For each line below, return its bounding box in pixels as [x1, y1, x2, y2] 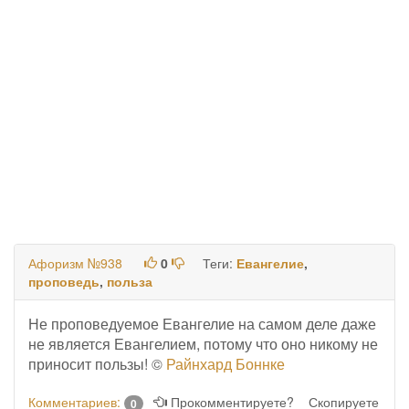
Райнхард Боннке [166, 353, 285, 374]
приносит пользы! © [28, 353, 166, 374]
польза [107, 272, 152, 290]
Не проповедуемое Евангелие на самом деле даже [28, 313, 376, 334]
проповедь [28, 272, 100, 290]
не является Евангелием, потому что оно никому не [28, 333, 378, 354]
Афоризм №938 [28, 254, 122, 272]
